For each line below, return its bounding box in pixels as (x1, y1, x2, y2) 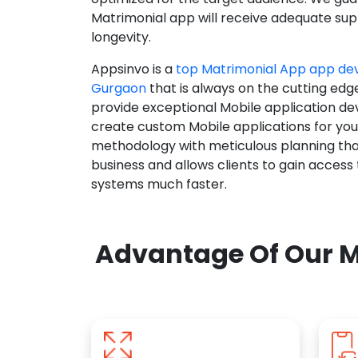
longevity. (91, 28, 151, 47)
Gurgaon (91, 79, 146, 98)
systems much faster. (91, 175, 227, 194)
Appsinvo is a (91, 60, 176, 79)
